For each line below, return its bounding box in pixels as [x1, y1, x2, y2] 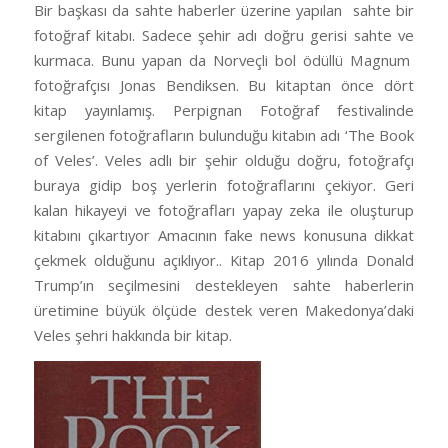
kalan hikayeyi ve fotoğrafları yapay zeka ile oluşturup [33, 200, 415, 221]
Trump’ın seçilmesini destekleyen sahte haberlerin [33, 275, 415, 296]
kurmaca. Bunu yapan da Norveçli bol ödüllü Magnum [33, 50, 411, 71]
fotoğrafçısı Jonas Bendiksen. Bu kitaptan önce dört [33, 75, 415, 96]
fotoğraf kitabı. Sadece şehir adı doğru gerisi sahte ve [33, 25, 415, 46]
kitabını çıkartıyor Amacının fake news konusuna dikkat [33, 225, 415, 246]
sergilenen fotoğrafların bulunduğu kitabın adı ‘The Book [33, 125, 415, 146]
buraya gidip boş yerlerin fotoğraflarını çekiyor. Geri [33, 175, 415, 196]
